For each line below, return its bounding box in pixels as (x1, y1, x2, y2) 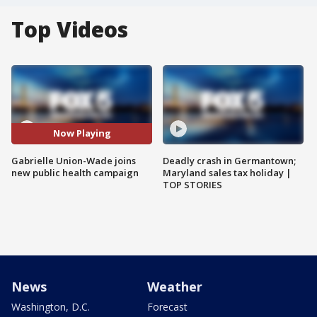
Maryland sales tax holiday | (163, 166, 292, 179)
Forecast (147, 299, 188, 313)
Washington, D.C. (11, 299, 90, 313)
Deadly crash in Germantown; (163, 154, 296, 167)
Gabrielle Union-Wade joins (11, 154, 136, 167)
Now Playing (52, 127, 111, 140)
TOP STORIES (163, 178, 222, 191)
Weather (147, 277, 202, 295)
